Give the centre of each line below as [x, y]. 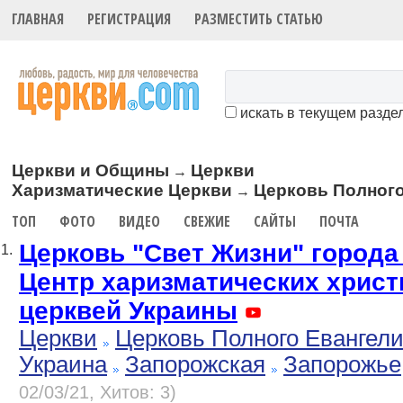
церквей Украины [128, 311]
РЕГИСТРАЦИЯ [130, 19]
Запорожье [342, 365]
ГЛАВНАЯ [38, 19]
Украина [63, 365]
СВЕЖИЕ [207, 221]
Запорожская [195, 365]
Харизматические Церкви [122, 190]
